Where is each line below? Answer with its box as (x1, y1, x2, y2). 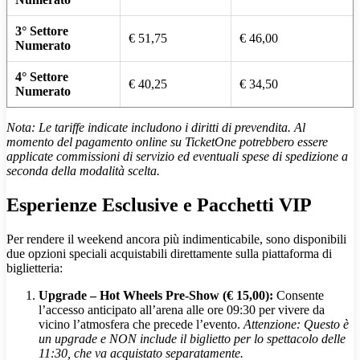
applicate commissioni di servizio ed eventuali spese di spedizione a (6, 149, 348, 163)
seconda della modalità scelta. (6, 163, 160, 178)
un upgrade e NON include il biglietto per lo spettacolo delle (39, 331, 346, 346)
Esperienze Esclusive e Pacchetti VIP (6, 194, 312, 215)
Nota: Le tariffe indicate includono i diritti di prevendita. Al (6, 120, 305, 134)
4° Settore (15, 69, 68, 84)
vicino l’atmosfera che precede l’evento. (39, 317, 243, 331)
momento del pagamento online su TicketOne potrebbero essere (6, 134, 328, 149)
